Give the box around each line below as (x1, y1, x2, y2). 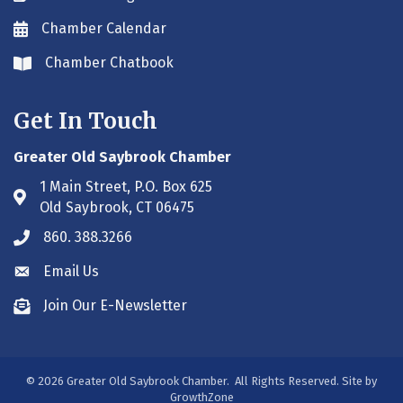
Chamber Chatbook (45, 53, 174, 71)
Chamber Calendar (41, 19, 166, 37)
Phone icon (13, 229, 87, 247)
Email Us (43, 262, 99, 280)
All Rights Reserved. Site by (232, 373, 377, 388)
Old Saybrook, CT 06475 (40, 198, 194, 216)
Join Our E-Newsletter (43, 296, 187, 314)
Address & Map (13, 189, 113, 207)
